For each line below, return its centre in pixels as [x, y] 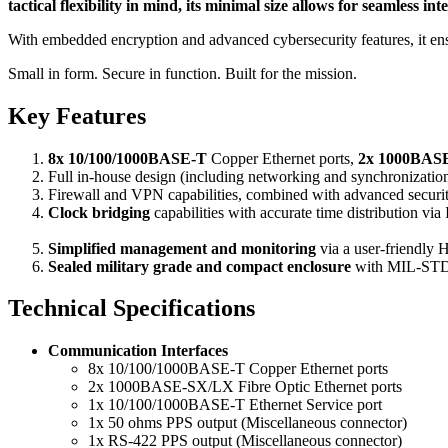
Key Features [77, 115]
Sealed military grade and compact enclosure [201, 266]
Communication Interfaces [138, 351]
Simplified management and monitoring [184, 248]
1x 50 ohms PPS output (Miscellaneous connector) [247, 423]
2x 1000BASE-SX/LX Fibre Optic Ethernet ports [245, 387]
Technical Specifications [131, 308]
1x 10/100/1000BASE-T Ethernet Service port [235, 405]
